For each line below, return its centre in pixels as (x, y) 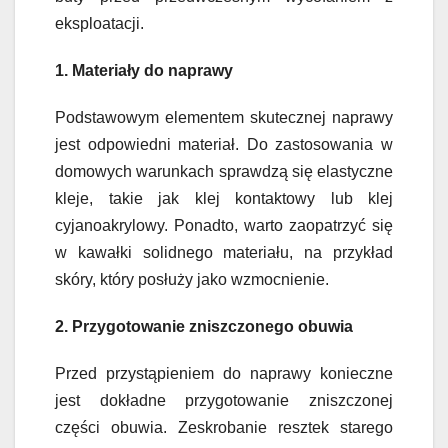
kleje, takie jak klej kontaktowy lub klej (224, 199)
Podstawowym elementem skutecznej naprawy (224, 118)
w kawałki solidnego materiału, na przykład (224, 253)
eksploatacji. (99, 24)
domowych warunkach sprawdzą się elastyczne (224, 172)
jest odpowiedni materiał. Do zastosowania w (224, 145)
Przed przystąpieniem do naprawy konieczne (224, 374)
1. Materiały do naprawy (144, 71)
